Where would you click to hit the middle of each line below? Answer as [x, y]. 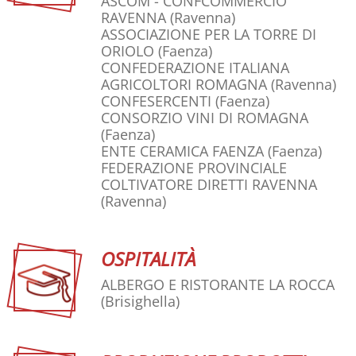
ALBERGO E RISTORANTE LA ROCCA [218, 285]
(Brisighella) [140, 302]
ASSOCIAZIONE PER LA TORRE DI [209, 35]
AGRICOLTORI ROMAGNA [184, 85]
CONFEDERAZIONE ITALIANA [195, 68]
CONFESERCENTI [156, 101]
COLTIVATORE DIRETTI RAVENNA [209, 185]
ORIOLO [128, 51]
